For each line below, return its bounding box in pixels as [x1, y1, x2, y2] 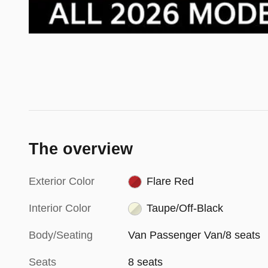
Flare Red [146, 175, 194, 187]
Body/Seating [29, 229, 93, 241]
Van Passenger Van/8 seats [128, 229, 261, 241]
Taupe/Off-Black [146, 202, 223, 214]
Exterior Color [29, 175, 95, 187]
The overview [29, 139, 133, 158]
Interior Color [29, 202, 91, 214]
